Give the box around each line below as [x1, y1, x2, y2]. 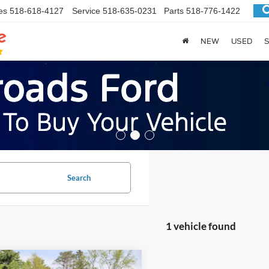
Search [67, 173, 91, 183]
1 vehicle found [165, 220, 236, 232]
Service [72, 6, 100, 16]
